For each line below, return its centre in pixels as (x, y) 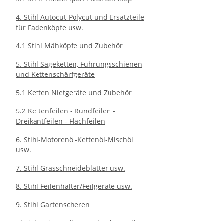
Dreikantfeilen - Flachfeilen (60, 121)
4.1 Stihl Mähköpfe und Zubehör (69, 46)
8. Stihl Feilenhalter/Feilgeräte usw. (74, 186)
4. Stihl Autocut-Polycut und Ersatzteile (80, 17)
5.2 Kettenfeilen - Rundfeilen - (66, 111)
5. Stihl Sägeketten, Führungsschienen (79, 64)
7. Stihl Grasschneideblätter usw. (71, 168)
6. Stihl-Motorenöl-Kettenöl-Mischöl (74, 139)
